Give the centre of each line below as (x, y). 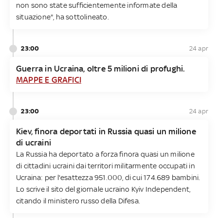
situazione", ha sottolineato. (63, 17)
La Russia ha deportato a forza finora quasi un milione (105, 154)
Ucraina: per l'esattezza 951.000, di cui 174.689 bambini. (108, 177)
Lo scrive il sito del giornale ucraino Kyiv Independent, (103, 189)
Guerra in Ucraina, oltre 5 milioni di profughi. (101, 68)
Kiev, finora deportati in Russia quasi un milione (106, 131)
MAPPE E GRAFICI (49, 80)
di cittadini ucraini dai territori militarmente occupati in (106, 165)
